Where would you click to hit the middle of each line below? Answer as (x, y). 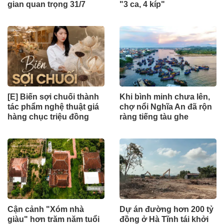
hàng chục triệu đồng (48, 116)
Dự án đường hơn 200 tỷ (166, 209)
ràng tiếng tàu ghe (154, 116)
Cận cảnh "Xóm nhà (46, 209)
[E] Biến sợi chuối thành (53, 96)
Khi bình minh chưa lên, (165, 96)
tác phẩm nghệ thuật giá (53, 106)
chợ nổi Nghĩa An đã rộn (166, 106)
